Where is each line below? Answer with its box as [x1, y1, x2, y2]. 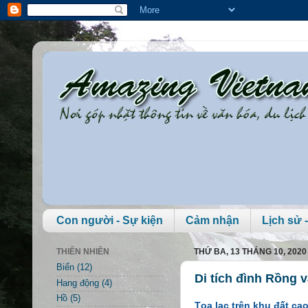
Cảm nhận [186, 214, 239, 227]
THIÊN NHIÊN [56, 247, 109, 257]
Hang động [56, 278, 99, 288]
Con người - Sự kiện [56, 214, 163, 227]
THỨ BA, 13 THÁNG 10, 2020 [194, 247, 307, 257]
